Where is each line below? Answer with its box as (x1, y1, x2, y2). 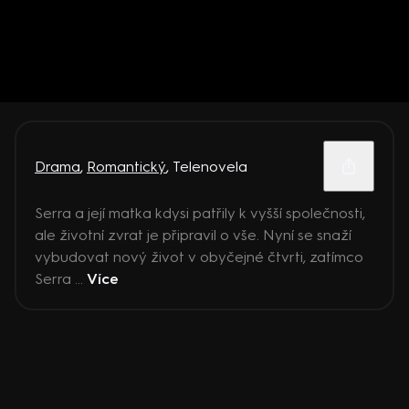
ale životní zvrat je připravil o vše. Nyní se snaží (35, 226, 351, 244)
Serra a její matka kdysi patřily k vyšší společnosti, (35, 204, 365, 222)
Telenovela (173, 157, 247, 175)
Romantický (87, 157, 166, 175)
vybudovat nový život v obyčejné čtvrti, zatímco (35, 248, 363, 266)
